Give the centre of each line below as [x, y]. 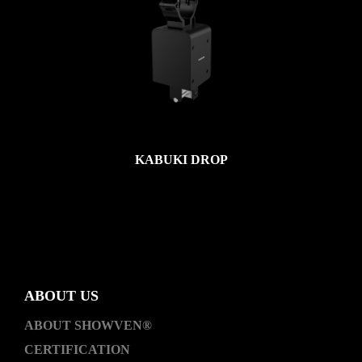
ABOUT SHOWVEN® [88, 325]
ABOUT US [61, 296]
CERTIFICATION [77, 349]
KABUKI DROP [181, 160]
